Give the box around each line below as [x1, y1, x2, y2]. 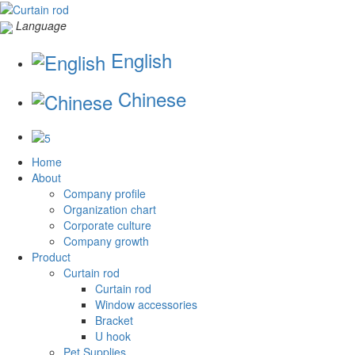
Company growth [63, 233, 149, 250]
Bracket [95, 312, 133, 329]
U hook [95, 328, 131, 345]
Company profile [63, 185, 146, 202]
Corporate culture [63, 217, 151, 234]
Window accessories [95, 296, 197, 313]
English [105, 45, 172, 74]
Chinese [113, 85, 186, 113]
